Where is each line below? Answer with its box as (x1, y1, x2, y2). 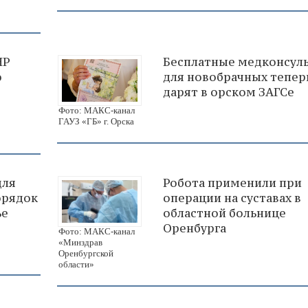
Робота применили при (163, 175, 302, 191)
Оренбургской (58, 247, 113, 258)
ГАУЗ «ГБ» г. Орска (58, 116, 134, 127)
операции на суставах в (163, 190, 301, 206)
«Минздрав (58, 236, 102, 247)
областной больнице (163, 206, 286, 221)
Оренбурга (163, 221, 226, 236)
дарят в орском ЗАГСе (163, 85, 294, 100)
